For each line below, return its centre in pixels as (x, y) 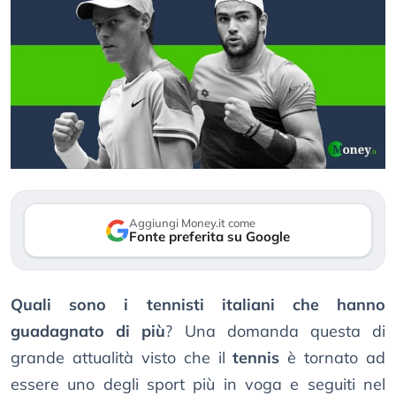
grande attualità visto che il (122, 358)
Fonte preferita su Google (209, 237)
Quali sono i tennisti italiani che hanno (198, 305)
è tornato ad (332, 358)
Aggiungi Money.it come (192, 223)
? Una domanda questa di (276, 331)
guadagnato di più (88, 331)
